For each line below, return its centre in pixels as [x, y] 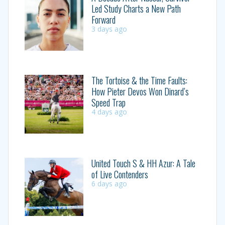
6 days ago [109, 183]
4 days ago [109, 112]
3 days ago [109, 29]
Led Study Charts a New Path [136, 9]
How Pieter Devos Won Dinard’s [140, 91]
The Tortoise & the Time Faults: [139, 80]
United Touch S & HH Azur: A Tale [143, 163]
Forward [103, 20]
